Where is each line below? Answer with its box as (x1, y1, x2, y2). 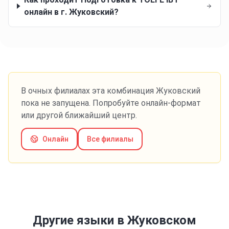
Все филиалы (87, 135, 133, 143)
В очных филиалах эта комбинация (21, 86, 154, 96)
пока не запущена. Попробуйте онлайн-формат (21, 98, 201, 108)
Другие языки (33, 213, 117, 227)
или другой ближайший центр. (21, 110, 137, 120)
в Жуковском (117, 213, 196, 227)
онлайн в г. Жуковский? (24, 7, 119, 17)
